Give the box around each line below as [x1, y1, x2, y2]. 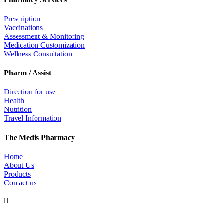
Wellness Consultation [4, 49, 72, 58]
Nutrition [4, 105, 32, 114]
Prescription [4, 14, 40, 23]
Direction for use [4, 88, 55, 96]
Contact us [4, 179, 36, 187]
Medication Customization [4, 40, 85, 49]
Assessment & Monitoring [4, 32, 84, 40]
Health [4, 96, 24, 105]
